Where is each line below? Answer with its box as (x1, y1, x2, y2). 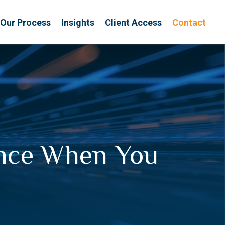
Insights (61, 17, 94, 28)
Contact (172, 17, 206, 28)
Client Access (105, 17, 162, 28)
